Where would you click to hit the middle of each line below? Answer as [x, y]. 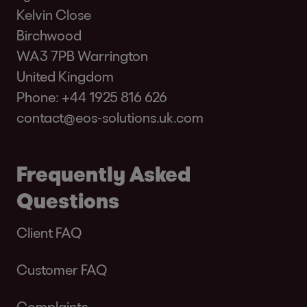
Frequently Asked [103, 174]
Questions [68, 200]
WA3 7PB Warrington [82, 56]
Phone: [39, 97]
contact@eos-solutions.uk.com [110, 118]
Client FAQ [49, 233]
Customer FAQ [62, 270]
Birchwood [49, 35]
